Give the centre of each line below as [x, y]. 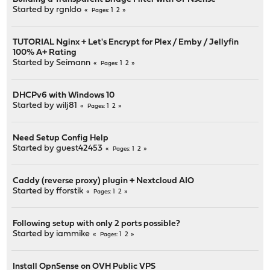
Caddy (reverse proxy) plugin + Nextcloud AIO [104, 181]
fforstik [70, 191]
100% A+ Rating [45, 52]
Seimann [74, 63]
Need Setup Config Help [61, 138]
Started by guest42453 [58, 148]
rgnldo [69, 10]
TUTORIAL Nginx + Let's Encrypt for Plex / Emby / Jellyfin [126, 42]
